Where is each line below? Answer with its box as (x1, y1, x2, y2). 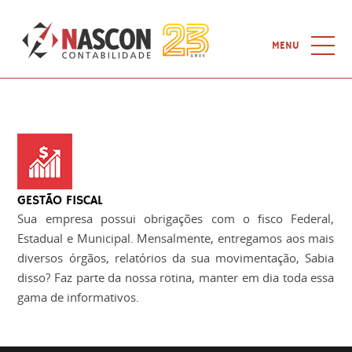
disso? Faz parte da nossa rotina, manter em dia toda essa (17, 269, 335, 285)
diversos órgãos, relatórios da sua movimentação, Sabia (17, 250, 335, 266)
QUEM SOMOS (25, 129, 93, 142)
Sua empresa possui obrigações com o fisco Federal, (17, 211, 335, 226)
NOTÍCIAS (25, 204, 71, 218)
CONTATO (25, 317, 72, 331)
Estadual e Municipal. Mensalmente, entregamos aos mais (17, 230, 335, 246)
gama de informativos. (17, 289, 140, 305)
